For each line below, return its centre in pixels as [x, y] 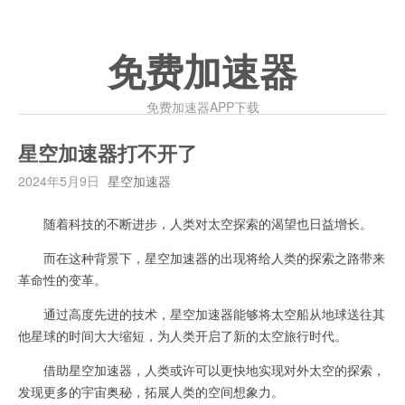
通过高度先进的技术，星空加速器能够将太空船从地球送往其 [202, 314]
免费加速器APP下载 [202, 107]
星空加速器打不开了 [108, 155]
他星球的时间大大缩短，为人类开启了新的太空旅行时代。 [183, 335]
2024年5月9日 [59, 181]
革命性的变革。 [62, 279]
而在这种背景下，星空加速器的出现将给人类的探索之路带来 [202, 258]
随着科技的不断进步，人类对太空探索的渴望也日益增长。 [195, 223]
